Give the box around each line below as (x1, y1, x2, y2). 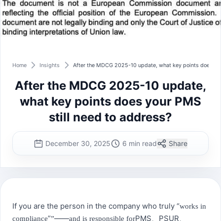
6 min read (122, 139, 157, 147)
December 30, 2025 (45, 139, 110, 147)
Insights (39, 62, 60, 69)
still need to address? (49, 110, 172, 124)
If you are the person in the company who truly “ (12, 201, 180, 211)
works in (180, 202, 206, 211)
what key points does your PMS (20, 94, 201, 109)
